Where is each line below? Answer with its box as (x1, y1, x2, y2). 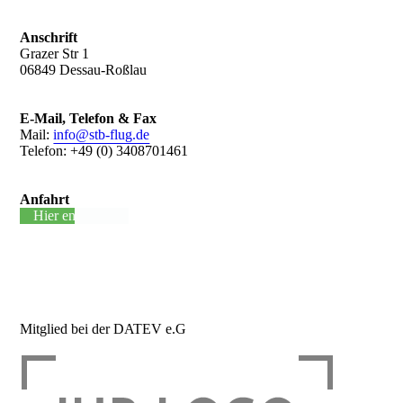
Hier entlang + (33, 208, 116, 224)
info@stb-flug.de (53, 127, 150, 143)
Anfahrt (20, 192, 70, 208)
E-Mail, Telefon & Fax (20, 111, 157, 127)
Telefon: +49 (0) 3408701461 (20, 143, 189, 159)
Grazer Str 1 (20, 46, 90, 62)
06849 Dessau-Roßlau (20, 62, 148, 78)
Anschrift (20, 30, 78, 46)
